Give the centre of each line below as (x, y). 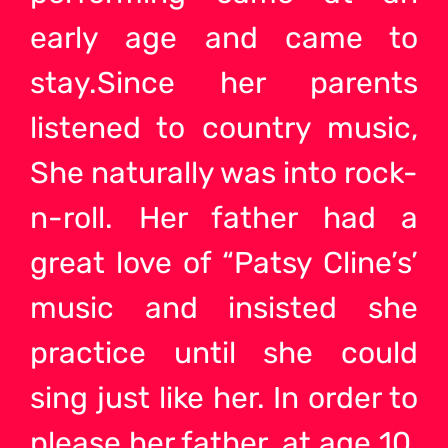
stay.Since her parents (224, 82)
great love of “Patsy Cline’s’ (224, 262)
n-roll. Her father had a (224, 217)
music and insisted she (224, 307)
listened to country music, (224, 127)
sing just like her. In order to (224, 397)
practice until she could (224, 352)
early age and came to (224, 37)
